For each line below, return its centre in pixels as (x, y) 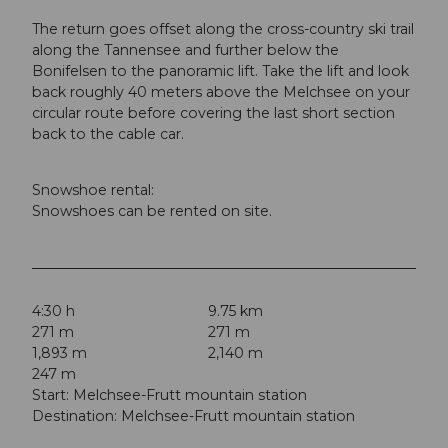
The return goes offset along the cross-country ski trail (223, 28)
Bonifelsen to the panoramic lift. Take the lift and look (220, 70)
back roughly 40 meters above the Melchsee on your (221, 91)
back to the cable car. (108, 133)
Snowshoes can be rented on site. (152, 210)
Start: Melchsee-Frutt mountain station (169, 395)
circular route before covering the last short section (213, 112)
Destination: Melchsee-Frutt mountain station (193, 416)
